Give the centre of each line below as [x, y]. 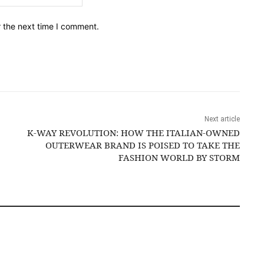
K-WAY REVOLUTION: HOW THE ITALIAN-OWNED [133, 132]
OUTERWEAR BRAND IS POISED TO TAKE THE [142, 145]
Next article [222, 119]
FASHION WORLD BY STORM [179, 157]
